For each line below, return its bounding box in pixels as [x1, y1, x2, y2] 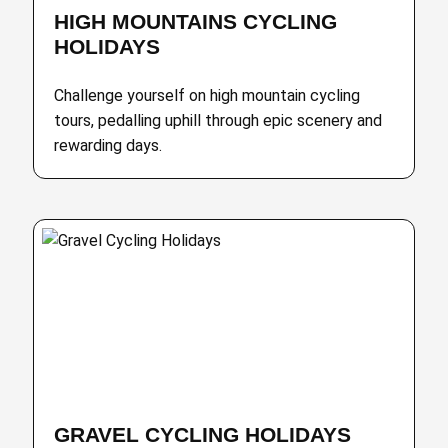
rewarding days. [54, 136, 163, 155]
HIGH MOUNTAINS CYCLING [54, 10, 338, 33]
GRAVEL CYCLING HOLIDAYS [54, 423, 352, 446]
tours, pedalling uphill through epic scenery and [54, 111, 383, 130]
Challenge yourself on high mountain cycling [54, 86, 361, 105]
